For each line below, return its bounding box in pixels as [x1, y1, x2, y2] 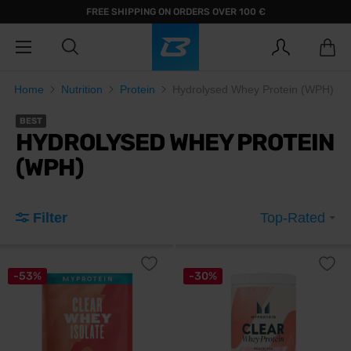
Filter [33, 210, 67, 226]
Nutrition [61, 83, 103, 96]
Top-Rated [260, 210, 329, 226]
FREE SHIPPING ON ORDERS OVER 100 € [85, 6, 266, 17]
